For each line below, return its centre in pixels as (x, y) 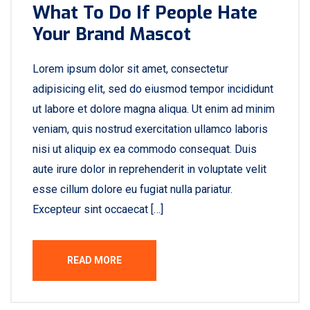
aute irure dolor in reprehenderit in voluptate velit (149, 169)
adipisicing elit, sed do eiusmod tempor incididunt (153, 89)
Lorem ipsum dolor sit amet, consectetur (130, 69)
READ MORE (94, 260)
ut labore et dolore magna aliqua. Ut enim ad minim (154, 109)
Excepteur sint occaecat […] (98, 209)
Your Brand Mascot (112, 34)
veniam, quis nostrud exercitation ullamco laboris (150, 129)
